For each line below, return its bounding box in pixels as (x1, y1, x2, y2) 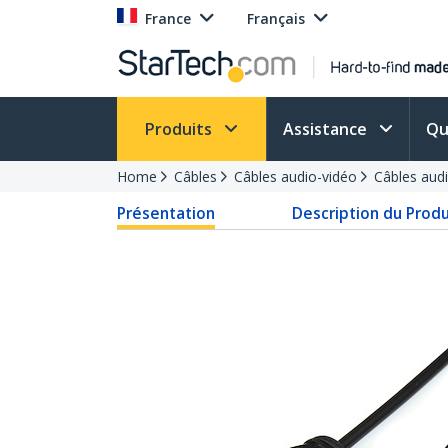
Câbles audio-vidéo (234, 167, 357, 186)
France (145, 9, 191, 28)
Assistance (283, 118, 371, 140)
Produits (145, 118, 216, 140)
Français (247, 9, 305, 28)
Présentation (117, 202, 215, 224)
